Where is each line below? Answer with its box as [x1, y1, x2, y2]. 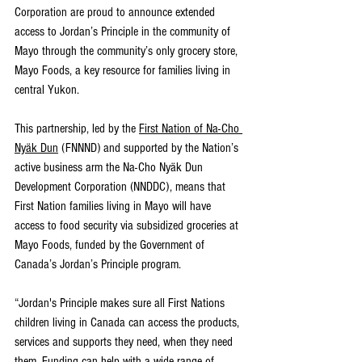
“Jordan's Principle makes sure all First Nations [15, 295, 228, 310]
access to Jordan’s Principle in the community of [15, 23, 234, 39]
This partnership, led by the [15, 120, 139, 136]
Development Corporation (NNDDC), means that [15, 179, 229, 194]
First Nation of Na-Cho [139, 120, 242, 136]
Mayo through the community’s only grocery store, [15, 43, 241, 58]
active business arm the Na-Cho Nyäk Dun [15, 159, 206, 175]
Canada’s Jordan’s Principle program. [15, 256, 184, 271]
